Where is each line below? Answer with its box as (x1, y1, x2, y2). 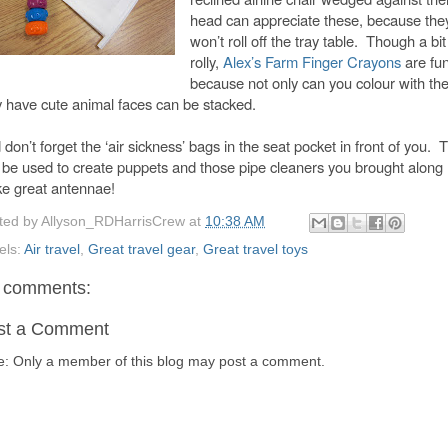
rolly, (189, 51, 223, 72)
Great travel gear (88, 241, 195, 257)
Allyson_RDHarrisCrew (41, 213, 185, 229)
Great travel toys (203, 241, 308, 257)
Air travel (24, 241, 80, 257)
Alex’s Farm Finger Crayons (222, 51, 401, 72)
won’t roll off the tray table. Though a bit (189, 30, 446, 51)
